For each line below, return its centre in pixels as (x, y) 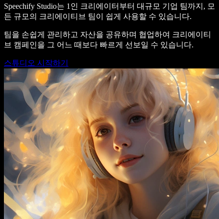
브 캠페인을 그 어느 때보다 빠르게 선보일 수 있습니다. (99, 45)
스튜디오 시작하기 (36, 63)
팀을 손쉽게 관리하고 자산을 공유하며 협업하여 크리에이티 (108, 35)
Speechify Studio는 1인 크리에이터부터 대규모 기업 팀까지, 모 (109, 6)
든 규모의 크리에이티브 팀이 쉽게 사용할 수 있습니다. (98, 17)
